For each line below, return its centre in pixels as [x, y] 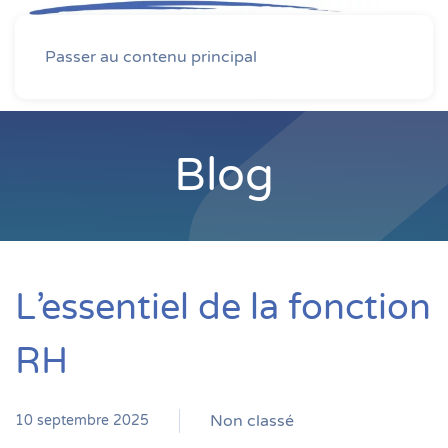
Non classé [252, 420]
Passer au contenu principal [151, 57]
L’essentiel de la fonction [223, 307]
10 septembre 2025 [82, 421]
